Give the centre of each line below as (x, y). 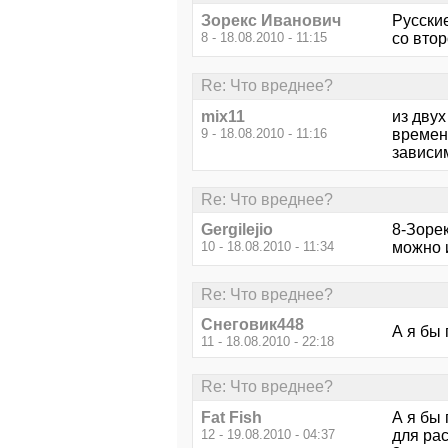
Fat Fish (231, 417)
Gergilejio (237, 229)
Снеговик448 (252, 325)
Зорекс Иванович (271, 21)
